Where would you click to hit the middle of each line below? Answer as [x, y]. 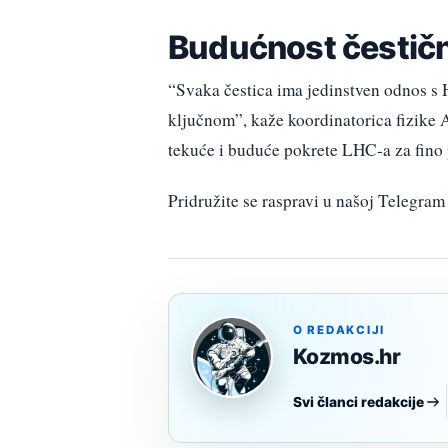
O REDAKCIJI [339, 329]
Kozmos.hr [347, 356]
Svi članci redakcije [358, 401]
